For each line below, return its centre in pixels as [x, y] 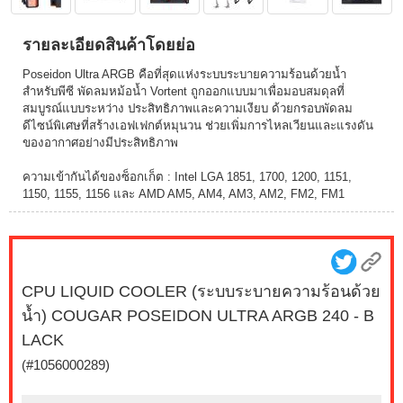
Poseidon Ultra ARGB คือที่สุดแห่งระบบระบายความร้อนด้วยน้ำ [184, 74]
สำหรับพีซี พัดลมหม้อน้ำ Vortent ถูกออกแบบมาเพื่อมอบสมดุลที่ [184, 91]
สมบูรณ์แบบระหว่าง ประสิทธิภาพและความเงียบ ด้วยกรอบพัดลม [188, 108]
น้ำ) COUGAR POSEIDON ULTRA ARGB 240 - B [198, 316]
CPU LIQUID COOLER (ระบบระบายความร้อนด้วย [201, 291]
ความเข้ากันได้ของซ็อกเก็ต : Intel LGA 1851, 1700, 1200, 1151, [187, 177]
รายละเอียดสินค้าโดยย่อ [109, 45]
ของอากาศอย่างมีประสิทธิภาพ [100, 143]
